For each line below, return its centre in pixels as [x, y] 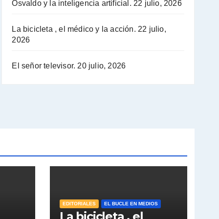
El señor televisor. [44, 66]
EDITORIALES [79, 203]
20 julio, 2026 [102, 66]
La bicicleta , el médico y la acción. [74, 29]
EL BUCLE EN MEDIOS [131, 203]
